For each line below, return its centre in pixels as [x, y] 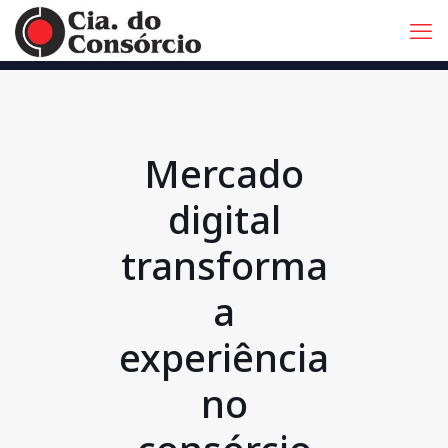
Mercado [224, 173]
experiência [224, 357]
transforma [224, 265]
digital [224, 219]
